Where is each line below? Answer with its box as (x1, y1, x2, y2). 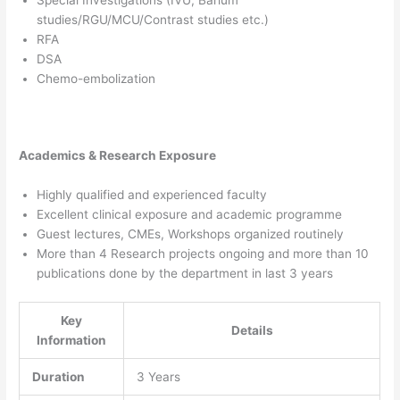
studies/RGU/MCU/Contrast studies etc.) (37, 12, 270, 27)
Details (230, 322, 273, 337)
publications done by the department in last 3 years (37, 266, 334, 281)
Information (37, 332, 107, 347)
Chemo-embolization (37, 71, 156, 86)
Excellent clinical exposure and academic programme (37, 207, 343, 222)
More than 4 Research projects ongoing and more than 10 (37, 246, 370, 262)
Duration (31, 369, 85, 384)
